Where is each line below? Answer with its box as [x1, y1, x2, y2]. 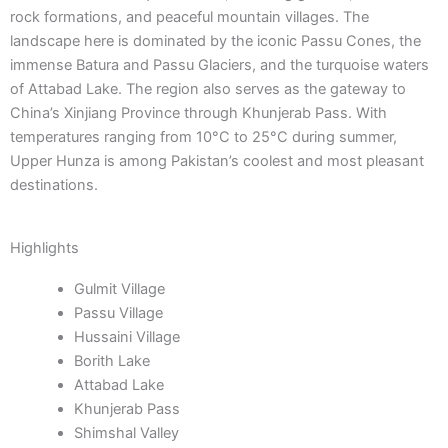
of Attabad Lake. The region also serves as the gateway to [10, 80, 406, 98]
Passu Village [73, 304, 163, 323]
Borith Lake [73, 352, 150, 371]
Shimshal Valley [73, 424, 179, 443]
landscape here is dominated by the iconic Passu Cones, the [10, 32, 421, 50]
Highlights [10, 239, 79, 258]
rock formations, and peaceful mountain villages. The [10, 8, 369, 26]
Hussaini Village [73, 328, 180, 347]
